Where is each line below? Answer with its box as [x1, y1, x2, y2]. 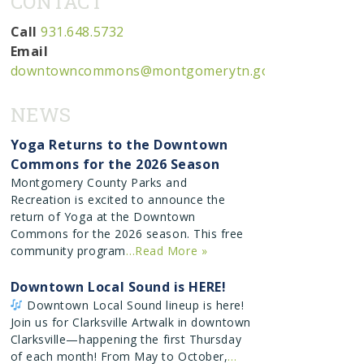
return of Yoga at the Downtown [10, 209, 196, 225]
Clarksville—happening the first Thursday [10, 331, 242, 347]
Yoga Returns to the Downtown [10, 136, 228, 154]
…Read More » [125, 243, 208, 259]
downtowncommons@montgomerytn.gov [10, 62, 277, 80]
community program [10, 243, 126, 259]
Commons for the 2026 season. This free [10, 226, 245, 242]
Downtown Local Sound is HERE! [10, 277, 227, 296]
